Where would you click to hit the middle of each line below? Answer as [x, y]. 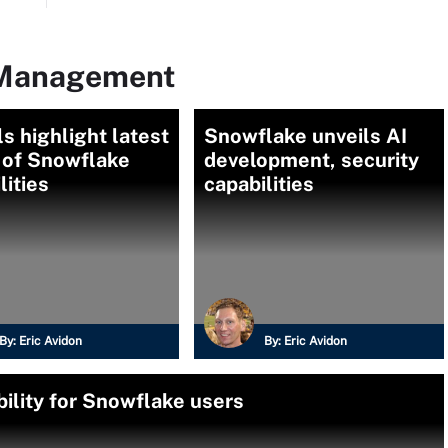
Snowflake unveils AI [305, 136]
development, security [311, 160]
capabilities [259, 184]
